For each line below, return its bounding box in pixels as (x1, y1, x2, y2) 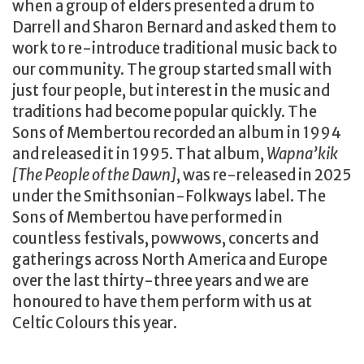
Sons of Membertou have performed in (12, 208, 283, 227)
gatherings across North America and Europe (12, 250, 327, 270)
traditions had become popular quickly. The (12, 102, 317, 122)
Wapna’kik (266, 145, 338, 164)
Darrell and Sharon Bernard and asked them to (12, 18, 336, 37)
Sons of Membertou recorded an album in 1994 (12, 123, 341, 143)
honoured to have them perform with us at (12, 292, 312, 312)
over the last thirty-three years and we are (12, 271, 309, 291)
